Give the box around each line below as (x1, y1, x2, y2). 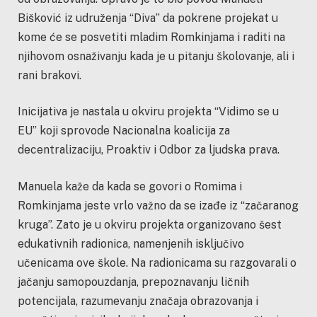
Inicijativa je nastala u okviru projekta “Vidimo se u (18, 105, 279, 119)
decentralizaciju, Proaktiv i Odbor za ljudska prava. (18, 143, 279, 157)
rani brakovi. (18, 68, 81, 82)
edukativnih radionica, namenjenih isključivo (18, 236, 244, 250)
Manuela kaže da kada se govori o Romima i (18, 179, 242, 193)
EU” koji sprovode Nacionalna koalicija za (18, 124, 230, 138)
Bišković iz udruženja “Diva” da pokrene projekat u (18, 11, 278, 25)
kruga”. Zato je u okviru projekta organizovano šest (18, 217, 282, 231)
